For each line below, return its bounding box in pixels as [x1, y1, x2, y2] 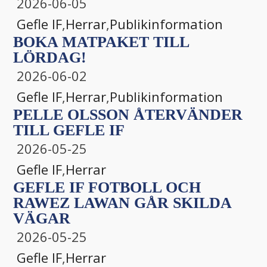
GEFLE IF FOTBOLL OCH [13, 179, 201, 196]
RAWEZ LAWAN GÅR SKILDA [13, 194, 231, 212]
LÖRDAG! [13, 49, 86, 66]
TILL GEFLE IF [13, 122, 125, 139]
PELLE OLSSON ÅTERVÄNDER [13, 106, 243, 123]
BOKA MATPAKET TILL [13, 33, 189, 51]
